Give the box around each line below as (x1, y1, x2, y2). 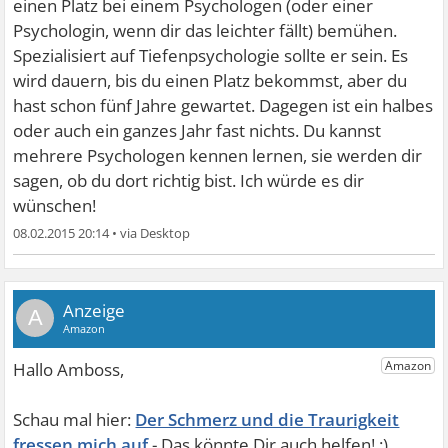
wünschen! (13, 194, 97, 217)
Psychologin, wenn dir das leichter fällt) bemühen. (13, 19, 398, 42)
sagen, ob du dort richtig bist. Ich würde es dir (13, 169, 365, 192)
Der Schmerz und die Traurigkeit (135, 408, 400, 431)
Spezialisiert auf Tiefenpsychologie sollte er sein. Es (13, 44, 409, 67)
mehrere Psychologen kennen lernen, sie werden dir (13, 144, 423, 167)
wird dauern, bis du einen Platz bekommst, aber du (13, 69, 408, 92)
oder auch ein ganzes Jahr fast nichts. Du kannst (13, 119, 382, 142)
